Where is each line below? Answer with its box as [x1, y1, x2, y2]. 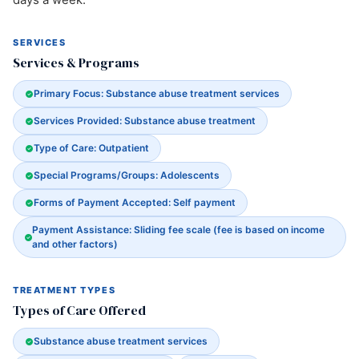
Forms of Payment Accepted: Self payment [34, 196, 236, 208]
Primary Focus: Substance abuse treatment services [34, 87, 280, 99]
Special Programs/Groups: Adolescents [34, 169, 220, 181]
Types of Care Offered [13, 301, 146, 319]
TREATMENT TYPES [13, 284, 116, 296]
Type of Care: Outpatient [34, 142, 150, 154]
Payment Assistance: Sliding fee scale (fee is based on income [32, 224, 325, 236]
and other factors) [32, 238, 118, 250]
